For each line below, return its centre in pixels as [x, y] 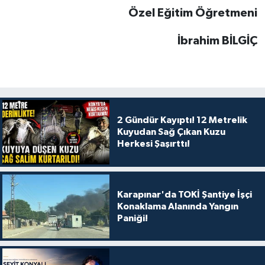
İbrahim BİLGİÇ [218, 41]
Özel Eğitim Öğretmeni [193, 13]
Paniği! [132, 218]
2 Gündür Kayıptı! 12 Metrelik [182, 120]
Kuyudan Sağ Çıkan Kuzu [171, 132]
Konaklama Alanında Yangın [177, 206]
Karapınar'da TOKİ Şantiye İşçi [184, 194]
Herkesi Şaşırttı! [153, 144]
